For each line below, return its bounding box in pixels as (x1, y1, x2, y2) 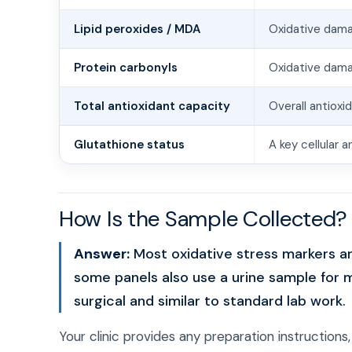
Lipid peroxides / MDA (74, 21, 200, 37)
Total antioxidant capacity (74, 98, 230, 114)
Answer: (74, 244, 130, 263)
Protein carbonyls (74, 60, 178, 75)
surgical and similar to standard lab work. (74, 291, 346, 310)
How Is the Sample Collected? (59, 204, 348, 233)
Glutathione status (74, 137, 185, 152)
